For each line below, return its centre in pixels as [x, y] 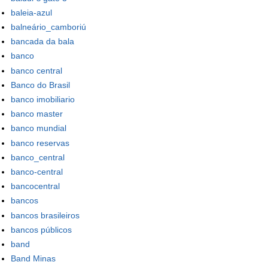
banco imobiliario [43, 100]
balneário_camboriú [48, 27]
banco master [37, 114]
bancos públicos [41, 229]
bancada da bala [42, 42]
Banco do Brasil [40, 85]
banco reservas [40, 143]
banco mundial [39, 128]
